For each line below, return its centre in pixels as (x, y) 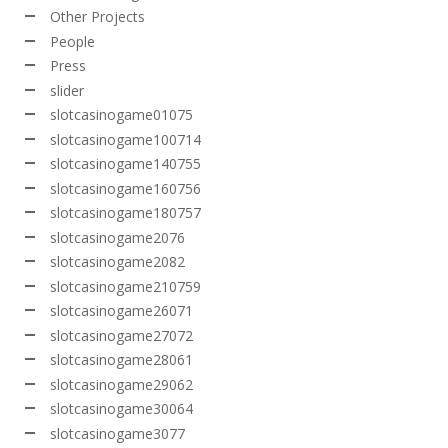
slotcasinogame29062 (121, 384)
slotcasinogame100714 (125, 139)
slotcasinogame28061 (121, 360)
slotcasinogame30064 (121, 409)
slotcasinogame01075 (121, 115)
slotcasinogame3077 (117, 433)
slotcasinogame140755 (125, 164)
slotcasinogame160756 (125, 188)
